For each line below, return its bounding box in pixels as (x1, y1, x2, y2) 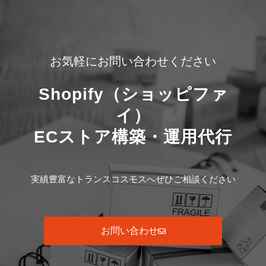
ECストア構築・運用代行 (34, 128, 232, 147)
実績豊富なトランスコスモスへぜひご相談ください (30, 173, 236, 184)
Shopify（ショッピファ (38, 85, 228, 104)
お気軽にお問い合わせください (50, 55, 216, 68)
